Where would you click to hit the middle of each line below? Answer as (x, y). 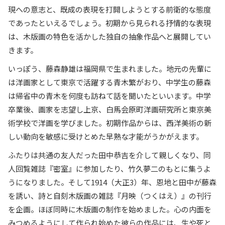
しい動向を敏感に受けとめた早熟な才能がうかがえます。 (106, 136)
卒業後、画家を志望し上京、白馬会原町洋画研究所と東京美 (110, 109)
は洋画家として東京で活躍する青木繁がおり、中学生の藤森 (109, 82)
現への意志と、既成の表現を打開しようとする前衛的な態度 (109, 9)
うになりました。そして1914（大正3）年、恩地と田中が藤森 (112, 182)
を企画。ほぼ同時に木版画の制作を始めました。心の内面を (110, 209)
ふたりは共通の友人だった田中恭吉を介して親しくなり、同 (109, 155)
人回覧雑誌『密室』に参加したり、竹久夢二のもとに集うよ (109, 168)
